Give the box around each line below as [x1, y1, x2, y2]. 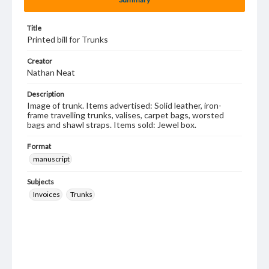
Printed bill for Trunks [27, 34, 108, 44]
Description [27, 89, 64, 98]
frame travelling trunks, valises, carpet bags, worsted [27, 110, 224, 120]
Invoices [33, 190, 60, 199]
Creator [27, 56, 52, 65]
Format [27, 142, 51, 151]
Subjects [27, 177, 54, 186]
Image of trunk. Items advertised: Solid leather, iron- [27, 100, 222, 110]
